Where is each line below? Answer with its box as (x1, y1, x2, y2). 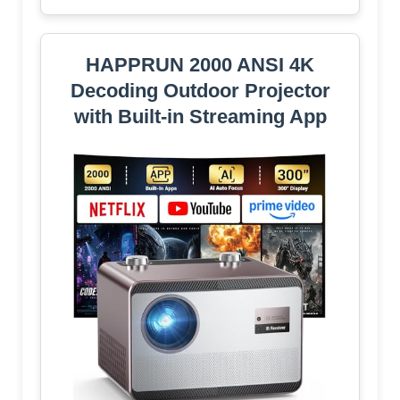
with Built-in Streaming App (73, 104, 327, 128)
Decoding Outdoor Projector (70, 79, 330, 102)
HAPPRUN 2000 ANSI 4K (86, 53, 314, 76)
